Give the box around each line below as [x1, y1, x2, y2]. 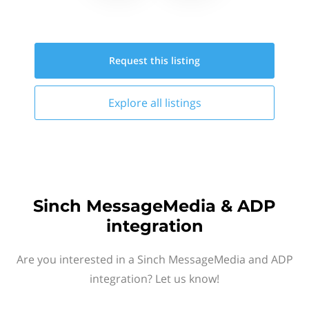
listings [164, 95, 201, 110]
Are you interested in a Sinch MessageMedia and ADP [16, 252, 293, 267]
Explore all [108, 95, 165, 110]
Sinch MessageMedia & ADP [33, 196, 276, 216]
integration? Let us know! [90, 271, 219, 286]
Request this [109, 54, 171, 67]
